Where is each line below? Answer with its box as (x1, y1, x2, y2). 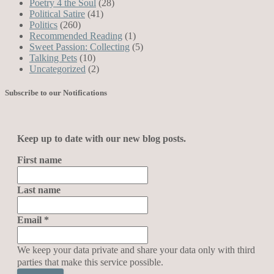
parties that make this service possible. (17, 257, 163, 268)
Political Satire (29, 8, 85, 19)
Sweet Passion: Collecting (29, 41, 130, 52)
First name (17, 155, 62, 166)
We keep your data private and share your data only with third (17, 245, 255, 256)
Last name (17, 185, 61, 196)
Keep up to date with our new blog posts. (17, 133, 186, 144)
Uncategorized (29, 63, 86, 74)
